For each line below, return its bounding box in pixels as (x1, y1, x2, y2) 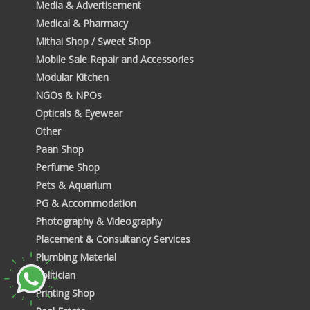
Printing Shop (35, 286, 95, 300)
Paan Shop (35, 142, 84, 156)
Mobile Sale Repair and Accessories (35, 52, 194, 66)
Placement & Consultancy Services (35, 232, 190, 246)
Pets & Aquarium (35, 178, 111, 192)
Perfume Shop (35, 160, 100, 174)
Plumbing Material (35, 250, 116, 264)
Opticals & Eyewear (35, 106, 122, 120)
